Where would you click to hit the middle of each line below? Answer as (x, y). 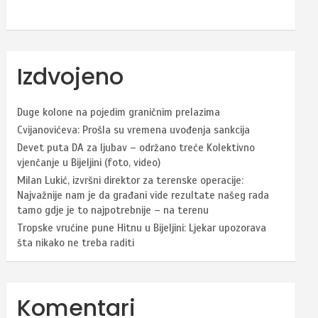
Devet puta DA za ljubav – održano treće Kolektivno (136, 147)
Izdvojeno (71, 76)
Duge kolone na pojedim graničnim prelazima (119, 112)
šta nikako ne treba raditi (76, 242)
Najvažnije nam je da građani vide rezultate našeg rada (143, 195)
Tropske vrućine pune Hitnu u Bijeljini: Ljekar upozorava (142, 227)
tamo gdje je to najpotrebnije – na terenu (113, 210)
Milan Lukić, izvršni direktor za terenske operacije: (131, 180)
